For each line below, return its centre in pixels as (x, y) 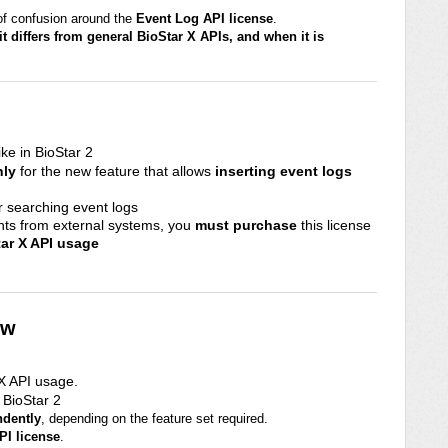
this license (334, 224)
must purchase (246, 224)
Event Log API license (204, 19)
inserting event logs (283, 170)
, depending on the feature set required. (154, 418)
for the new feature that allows (115, 170)
